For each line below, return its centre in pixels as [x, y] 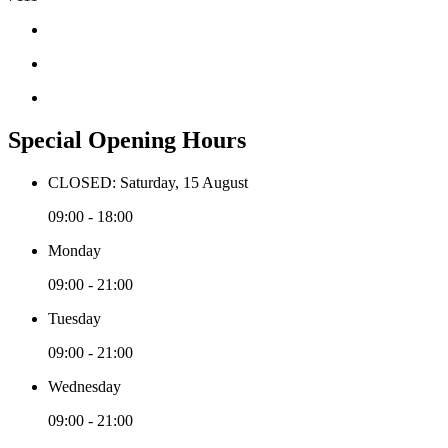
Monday [74, 250]
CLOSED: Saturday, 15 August [148, 182]
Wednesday [84, 386]
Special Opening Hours [127, 139]
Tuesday [74, 318]
